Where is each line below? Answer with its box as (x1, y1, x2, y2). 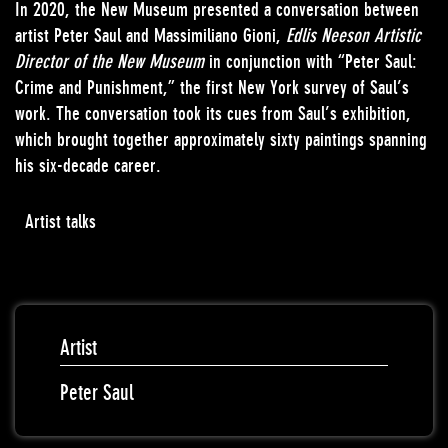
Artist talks (25, 210, 96, 233)
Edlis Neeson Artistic (286, 24, 421, 47)
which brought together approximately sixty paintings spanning (15, 128, 427, 151)
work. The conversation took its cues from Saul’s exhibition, (15, 102, 411, 125)
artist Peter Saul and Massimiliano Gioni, (15, 24, 286, 47)
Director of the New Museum (15, 50, 204, 73)
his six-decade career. (15, 154, 161, 177)
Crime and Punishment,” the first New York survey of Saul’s (15, 76, 409, 99)
